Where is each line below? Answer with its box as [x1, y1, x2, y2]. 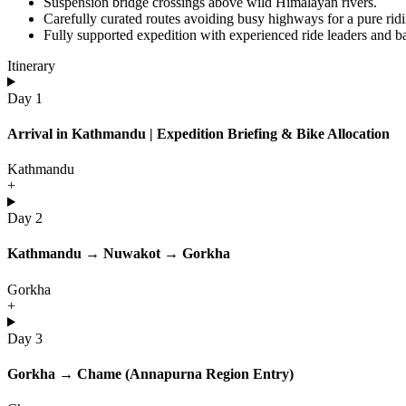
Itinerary [7, 57, 55, 73]
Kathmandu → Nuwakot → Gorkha [7, 246, 230, 262]
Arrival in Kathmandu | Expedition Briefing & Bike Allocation [7, 125, 390, 141]
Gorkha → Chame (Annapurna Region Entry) [7, 365, 294, 382]
